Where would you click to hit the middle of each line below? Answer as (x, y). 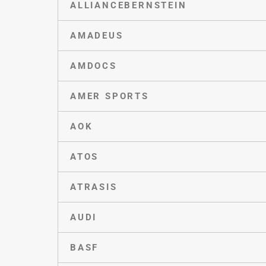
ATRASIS (94, 187)
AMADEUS (97, 35)
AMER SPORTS (110, 96)
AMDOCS (94, 66)
